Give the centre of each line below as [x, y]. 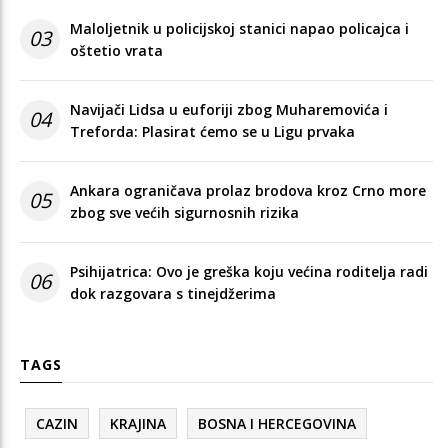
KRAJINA [138, 423]
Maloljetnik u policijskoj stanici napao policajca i [239, 28]
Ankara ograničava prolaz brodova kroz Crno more [248, 190]
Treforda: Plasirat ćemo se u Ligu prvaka [212, 131]
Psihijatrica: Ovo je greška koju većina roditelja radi [249, 271]
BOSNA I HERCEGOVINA [277, 423]
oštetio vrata [116, 50]
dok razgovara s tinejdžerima [173, 293]
